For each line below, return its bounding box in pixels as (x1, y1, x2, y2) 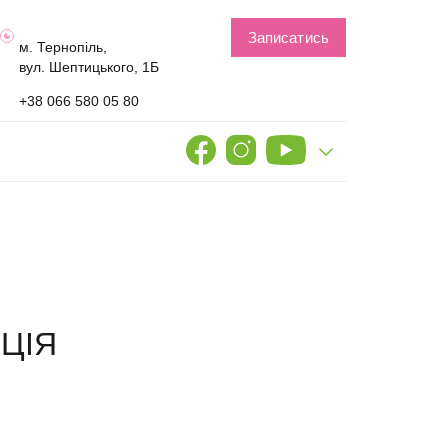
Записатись (247, 29, 329, 46)
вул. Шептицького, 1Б (19, 59, 160, 75)
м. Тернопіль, (19, 39, 108, 55)
